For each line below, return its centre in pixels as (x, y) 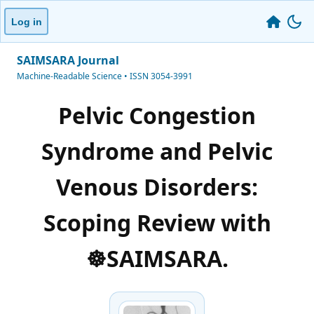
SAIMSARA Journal (68, 60)
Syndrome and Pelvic (157, 151)
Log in (26, 21)
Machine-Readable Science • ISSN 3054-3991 (105, 76)
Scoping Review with (157, 223)
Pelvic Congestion (157, 116)
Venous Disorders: (157, 187)
